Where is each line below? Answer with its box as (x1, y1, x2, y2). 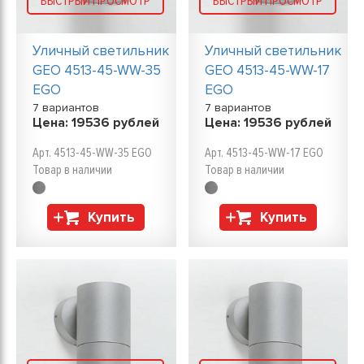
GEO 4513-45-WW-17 (204, 62, 330, 79)
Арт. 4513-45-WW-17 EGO (204, 145, 323, 160)
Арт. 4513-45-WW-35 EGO (32, 145, 152, 160)
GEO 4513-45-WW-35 (32, 62, 161, 79)
